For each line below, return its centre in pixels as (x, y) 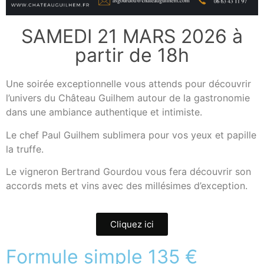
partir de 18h (132, 55)
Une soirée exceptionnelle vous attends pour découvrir (128, 84)
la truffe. (26, 149)
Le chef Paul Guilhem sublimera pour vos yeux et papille (131, 135)
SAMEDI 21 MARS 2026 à (132, 37)
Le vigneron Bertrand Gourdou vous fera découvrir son (128, 171)
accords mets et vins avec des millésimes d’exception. (127, 185)
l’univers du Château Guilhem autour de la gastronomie (128, 98)
